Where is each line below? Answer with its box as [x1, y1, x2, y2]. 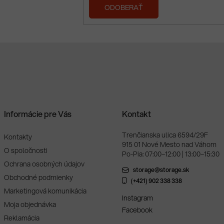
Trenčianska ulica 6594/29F [121, 130, 208, 140]
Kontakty [4, 132, 32, 142]
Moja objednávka [4, 199, 56, 210]
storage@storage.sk [132, 165, 189, 174]
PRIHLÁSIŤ [122, 8, 163, 20]
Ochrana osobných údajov [4, 159, 85, 169]
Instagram [121, 193, 153, 203]
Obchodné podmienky [4, 172, 73, 183]
